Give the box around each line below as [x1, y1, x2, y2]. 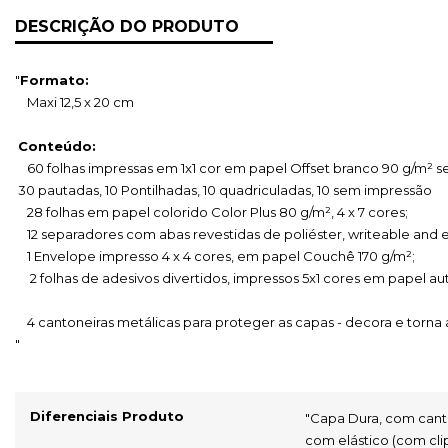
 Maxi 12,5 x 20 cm [24, 94, 137, 110]
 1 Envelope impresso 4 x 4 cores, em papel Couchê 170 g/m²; [24, 248, 415, 264]
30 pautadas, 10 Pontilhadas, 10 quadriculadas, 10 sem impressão [18, 182, 432, 198]
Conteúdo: [18, 138, 96, 154]
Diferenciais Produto [30, 408, 184, 424]
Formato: [20, 72, 89, 88]
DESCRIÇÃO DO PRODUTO [15, 17, 239, 36]
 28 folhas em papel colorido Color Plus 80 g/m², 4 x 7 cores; [24, 204, 408, 220]
